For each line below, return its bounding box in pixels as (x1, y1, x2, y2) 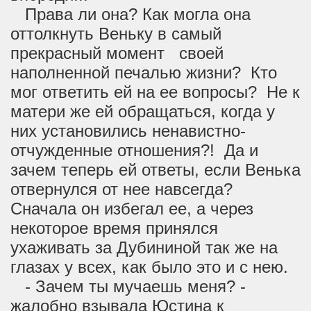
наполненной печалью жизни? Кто (10, 63, 277, 82)
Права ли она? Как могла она (10, 5, 251, 24)
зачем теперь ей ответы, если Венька (10, 160, 301, 179)
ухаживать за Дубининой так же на (10, 238, 278, 257)
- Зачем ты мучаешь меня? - (10, 277, 246, 296)
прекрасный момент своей (10, 44, 224, 62)
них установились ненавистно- (10, 121, 246, 140)
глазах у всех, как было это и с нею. (10, 258, 288, 276)
